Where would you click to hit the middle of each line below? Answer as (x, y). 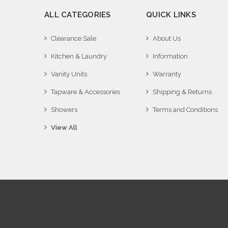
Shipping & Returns (182, 92)
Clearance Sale (74, 39)
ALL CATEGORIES (78, 15)
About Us (167, 39)
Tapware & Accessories (85, 92)
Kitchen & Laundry (79, 56)
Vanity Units (69, 74)
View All (64, 128)
